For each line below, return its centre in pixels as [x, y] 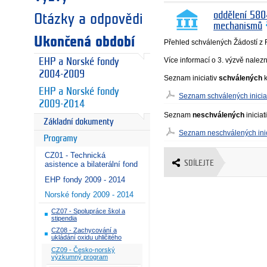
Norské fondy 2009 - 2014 [89, 195]
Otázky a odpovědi [89, 19]
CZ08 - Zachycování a [84, 230]
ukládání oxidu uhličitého [86, 237]
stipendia [64, 218]
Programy [60, 139]
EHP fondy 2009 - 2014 [85, 179]
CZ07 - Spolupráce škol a [88, 211]
